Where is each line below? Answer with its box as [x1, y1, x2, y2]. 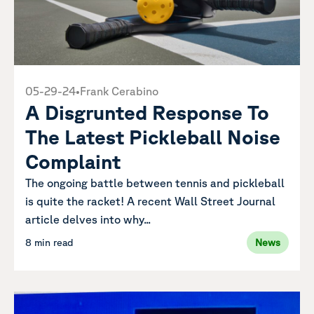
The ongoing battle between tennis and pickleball [25, 176, 285, 189]
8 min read [25, 236, 74, 248]
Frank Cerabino [80, 84, 158, 97]
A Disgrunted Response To [25, 100, 269, 123]
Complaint [25, 149, 125, 172]
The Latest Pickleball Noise [25, 125, 280, 148]
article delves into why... [25, 212, 151, 226]
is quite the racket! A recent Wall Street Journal [25, 194, 275, 207]
